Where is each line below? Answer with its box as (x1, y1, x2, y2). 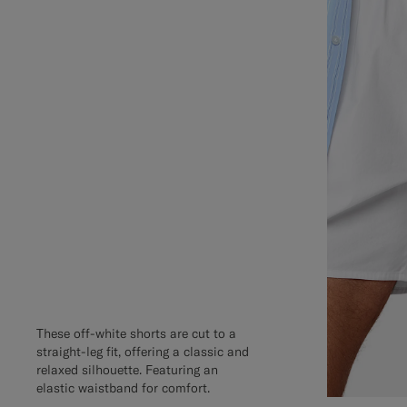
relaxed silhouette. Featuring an (36, 362, 218, 379)
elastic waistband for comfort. (36, 380, 210, 397)
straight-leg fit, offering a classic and (36, 343, 249, 361)
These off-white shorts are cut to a (36, 325, 236, 342)
